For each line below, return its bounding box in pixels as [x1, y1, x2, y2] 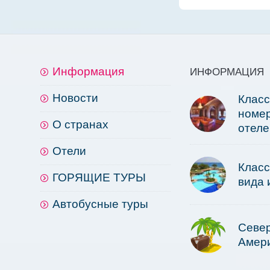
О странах [52, 118, 108, 131]
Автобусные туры [52, 198, 148, 211]
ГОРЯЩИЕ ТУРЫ [52, 171, 146, 184]
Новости [52, 92, 98, 105]
